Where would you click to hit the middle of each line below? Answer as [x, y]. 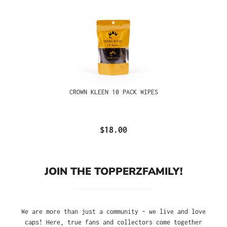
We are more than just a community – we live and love [113, 211]
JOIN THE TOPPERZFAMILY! [113, 171]
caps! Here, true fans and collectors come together [113, 222]
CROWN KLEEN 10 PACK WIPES [113, 92]
